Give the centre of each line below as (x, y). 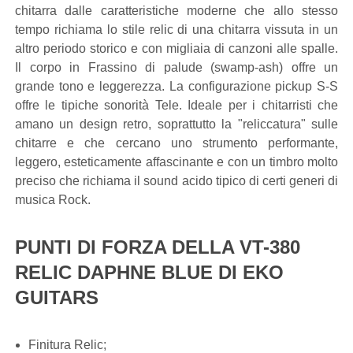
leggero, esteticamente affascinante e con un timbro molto (176, 162)
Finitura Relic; (67, 345)
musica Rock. (53, 200)
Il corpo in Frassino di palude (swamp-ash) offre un (176, 67)
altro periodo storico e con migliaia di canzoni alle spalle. (176, 48)
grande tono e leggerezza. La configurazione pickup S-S (176, 86)
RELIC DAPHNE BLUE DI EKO (149, 272)
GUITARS (57, 297)
